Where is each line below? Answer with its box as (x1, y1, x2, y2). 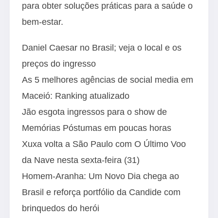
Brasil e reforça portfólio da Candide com (22, 187, 181, 197)
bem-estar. (22, 17, 63, 27)
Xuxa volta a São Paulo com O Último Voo (22, 139, 186, 149)
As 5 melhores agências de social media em (22, 74, 193, 85)
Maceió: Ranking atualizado (22, 91, 129, 101)
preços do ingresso (22, 58, 96, 69)
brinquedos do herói (22, 203, 99, 213)
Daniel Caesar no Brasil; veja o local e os (22, 42, 182, 53)
